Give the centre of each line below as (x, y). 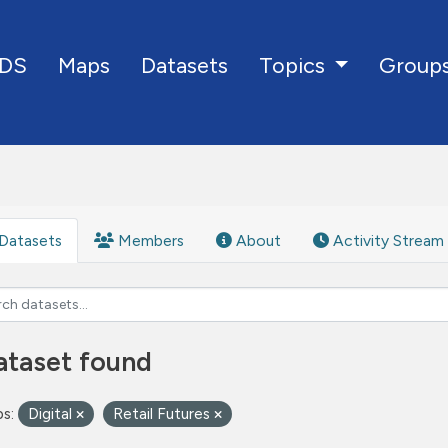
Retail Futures (163, 413)
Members (149, 240)
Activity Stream (386, 240)
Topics (294, 65)
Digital (52, 413)
